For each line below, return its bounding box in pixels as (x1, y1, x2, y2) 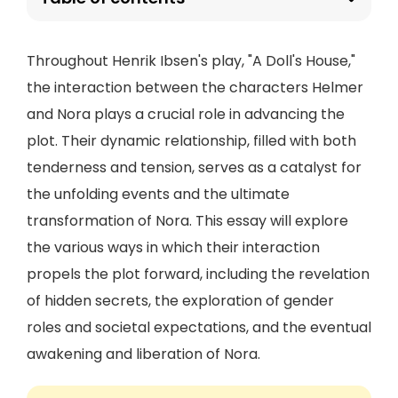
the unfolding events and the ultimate (27, 184, 290, 204)
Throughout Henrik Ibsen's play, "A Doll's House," (27, 51, 355, 71)
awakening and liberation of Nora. (27, 344, 260, 364)
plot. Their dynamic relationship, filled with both (27, 131, 356, 151)
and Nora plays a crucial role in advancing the (27, 104, 345, 124)
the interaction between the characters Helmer (27, 77, 363, 98)
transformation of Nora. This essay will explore (27, 211, 348, 231)
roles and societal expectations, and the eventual (27, 317, 371, 338)
